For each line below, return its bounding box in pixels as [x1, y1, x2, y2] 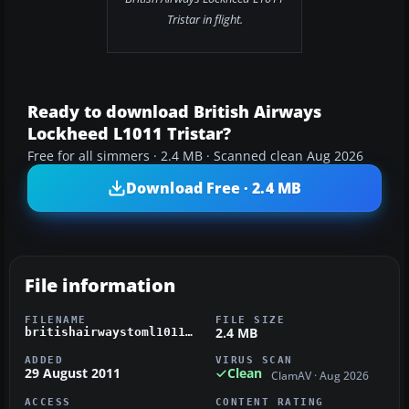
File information [25, 273, 175, 299]
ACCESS [25, 395, 71, 407]
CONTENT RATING [215, 395, 324, 407]
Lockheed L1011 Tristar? [27, 122, 231, 145]
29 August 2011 [25, 364, 121, 383]
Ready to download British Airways [27, 100, 321, 123]
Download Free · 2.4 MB [126, 177, 301, 198]
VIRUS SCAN [215, 354, 293, 366]
